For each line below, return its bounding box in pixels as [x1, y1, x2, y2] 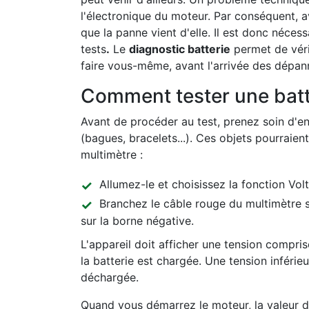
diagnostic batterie [129, 42, 230, 56]
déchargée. [81, 270, 139, 284]
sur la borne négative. [81, 214, 194, 228]
